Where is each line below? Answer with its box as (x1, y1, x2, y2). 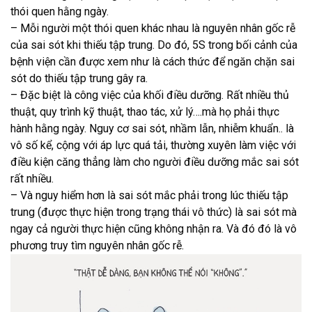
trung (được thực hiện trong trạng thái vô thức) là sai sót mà (10, 205, 297, 219)
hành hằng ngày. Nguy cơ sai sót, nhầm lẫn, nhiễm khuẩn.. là (10, 122, 294, 135)
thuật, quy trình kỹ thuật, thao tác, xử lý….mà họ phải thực (10, 105, 279, 118)
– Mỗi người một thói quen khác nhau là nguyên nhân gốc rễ (10, 22, 295, 35)
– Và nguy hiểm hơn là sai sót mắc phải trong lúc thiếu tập (10, 189, 288, 202)
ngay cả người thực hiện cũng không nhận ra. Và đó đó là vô (10, 222, 297, 235)
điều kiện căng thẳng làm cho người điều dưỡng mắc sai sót (10, 155, 299, 169)
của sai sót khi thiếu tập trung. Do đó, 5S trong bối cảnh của (10, 38, 297, 52)
